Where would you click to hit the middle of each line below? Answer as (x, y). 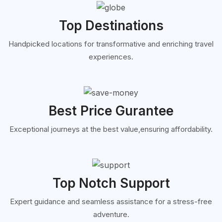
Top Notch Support (111, 183)
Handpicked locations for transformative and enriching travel (111, 44)
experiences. (111, 57)
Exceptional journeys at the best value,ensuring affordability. (111, 129)
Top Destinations (111, 26)
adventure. (111, 214)
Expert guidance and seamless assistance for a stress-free (111, 201)
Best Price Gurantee (111, 111)
